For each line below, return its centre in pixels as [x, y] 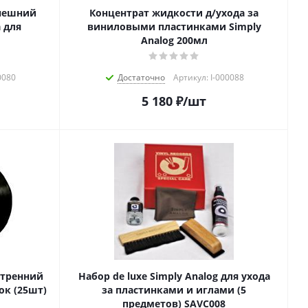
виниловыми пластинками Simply [174, 27]
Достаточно [141, 78]
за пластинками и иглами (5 [174, 290]
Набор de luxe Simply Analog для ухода [174, 276]
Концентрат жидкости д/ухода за [174, 13]
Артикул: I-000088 [209, 78]
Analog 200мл [174, 41]
